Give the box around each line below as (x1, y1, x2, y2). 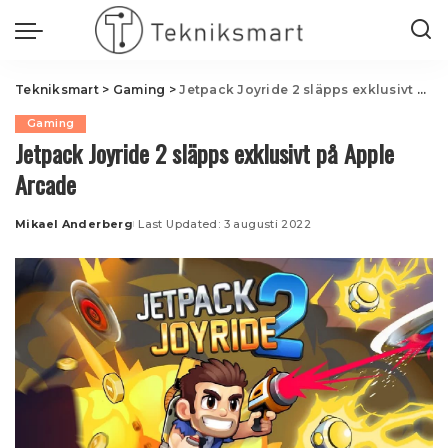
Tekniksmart (15, 82, 99, 97)
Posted (14, 224, 62, 239)
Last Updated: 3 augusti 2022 (138, 217, 312, 231)
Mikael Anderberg (15, 217, 134, 231)
